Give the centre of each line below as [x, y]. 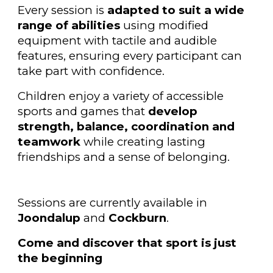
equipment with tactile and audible [118, 41]
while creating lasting [143, 142]
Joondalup [49, 218]
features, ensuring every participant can [130, 56]
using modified [166, 25]
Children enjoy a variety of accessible [121, 96]
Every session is [63, 10]
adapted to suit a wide [176, 10]
